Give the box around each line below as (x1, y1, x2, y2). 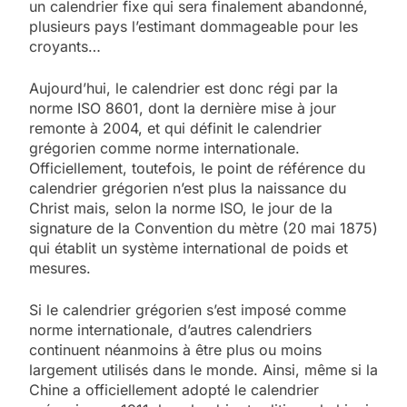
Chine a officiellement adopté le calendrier (29, 381, 319, 400)
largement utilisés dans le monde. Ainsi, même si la (29, 361, 378, 380)
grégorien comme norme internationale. (29, 139, 300, 158)
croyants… (29, 37, 101, 56)
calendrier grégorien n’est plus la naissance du (29, 179, 346, 198)
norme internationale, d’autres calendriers (29, 321, 312, 340)
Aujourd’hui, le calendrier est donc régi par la (29, 79, 338, 98)
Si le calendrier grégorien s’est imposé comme (29, 301, 346, 320)
